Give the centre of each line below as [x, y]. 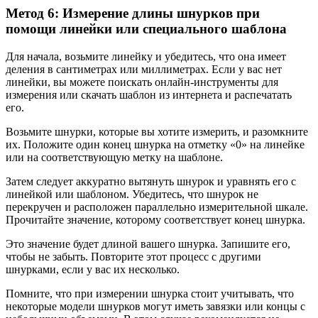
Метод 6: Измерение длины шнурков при [133, 13]
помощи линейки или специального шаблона [146, 28]
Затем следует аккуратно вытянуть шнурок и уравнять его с [151, 181]
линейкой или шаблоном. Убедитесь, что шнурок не [132, 194]
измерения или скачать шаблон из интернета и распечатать [149, 94]
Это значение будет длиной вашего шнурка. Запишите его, [148, 243]
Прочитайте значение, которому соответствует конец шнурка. [155, 219]
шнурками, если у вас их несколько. [93, 269]
